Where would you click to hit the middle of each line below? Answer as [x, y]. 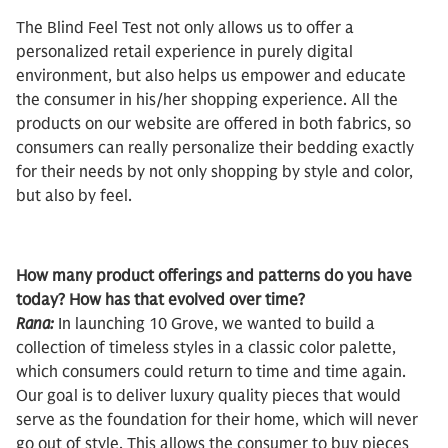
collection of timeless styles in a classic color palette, [206, 348]
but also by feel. [74, 196]
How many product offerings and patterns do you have [214, 276]
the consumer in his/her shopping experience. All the [207, 100]
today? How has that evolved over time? [160, 300]
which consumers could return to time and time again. [211, 372]
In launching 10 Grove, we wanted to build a [216, 324]
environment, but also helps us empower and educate [211, 76]
